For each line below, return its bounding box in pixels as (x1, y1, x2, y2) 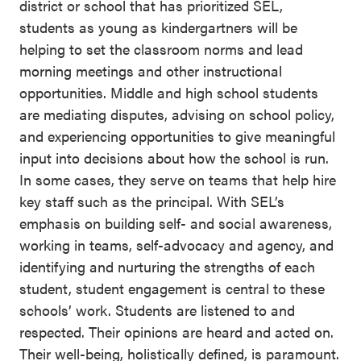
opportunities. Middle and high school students (19, 82, 318, 102)
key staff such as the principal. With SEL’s (19, 191, 284, 211)
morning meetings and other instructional (19, 60, 282, 81)
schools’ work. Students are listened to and (19, 300, 295, 320)
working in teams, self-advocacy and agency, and (19, 234, 334, 255)
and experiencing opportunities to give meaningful (19, 126, 335, 146)
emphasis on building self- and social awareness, (19, 213, 332, 233)
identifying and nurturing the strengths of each (19, 256, 315, 276)
